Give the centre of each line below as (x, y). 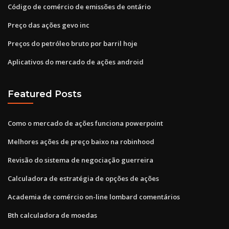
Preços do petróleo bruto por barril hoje (73, 43)
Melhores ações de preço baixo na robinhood (81, 141)
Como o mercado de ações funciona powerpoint (85, 123)
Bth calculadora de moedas (52, 215)
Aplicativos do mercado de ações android (76, 62)
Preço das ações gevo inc (49, 25)
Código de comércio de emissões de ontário (79, 6)
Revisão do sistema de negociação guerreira (81, 160)
